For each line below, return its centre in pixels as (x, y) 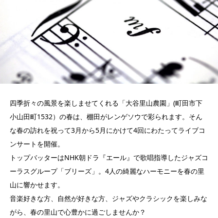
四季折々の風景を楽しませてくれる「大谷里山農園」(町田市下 (106, 103)
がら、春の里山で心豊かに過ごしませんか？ (78, 212)
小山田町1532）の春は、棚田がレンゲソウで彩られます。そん (106, 117)
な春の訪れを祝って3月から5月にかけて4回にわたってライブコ (108, 130)
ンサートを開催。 (37, 144)
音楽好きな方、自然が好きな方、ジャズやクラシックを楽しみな (109, 199)
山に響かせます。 (37, 185)
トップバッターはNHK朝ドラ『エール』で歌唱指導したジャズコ (109, 158)
